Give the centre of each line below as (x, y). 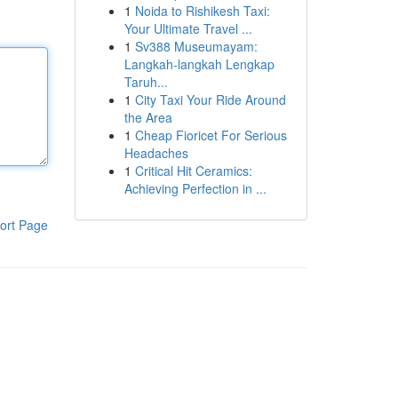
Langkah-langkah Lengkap (199, 64)
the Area (148, 117)
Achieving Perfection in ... (195, 188)
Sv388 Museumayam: (196, 46)
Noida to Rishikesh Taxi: (202, 11)
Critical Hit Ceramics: (193, 171)
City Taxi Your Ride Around (210, 99)
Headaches (156, 153)
